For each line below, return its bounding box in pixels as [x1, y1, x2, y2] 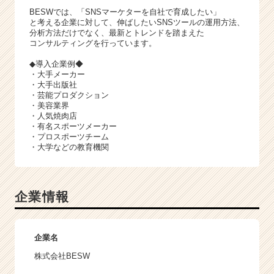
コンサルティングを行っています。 [29, 38, 157, 48]
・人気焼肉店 [29, 111, 77, 120]
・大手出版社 [29, 80, 77, 89]
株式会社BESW [34, 251, 90, 261]
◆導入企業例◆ [29, 59, 83, 68]
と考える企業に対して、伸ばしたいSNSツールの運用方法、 [29, 17, 245, 27]
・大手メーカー [29, 69, 85, 79]
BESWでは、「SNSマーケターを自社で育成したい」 [29, 7, 221, 17]
